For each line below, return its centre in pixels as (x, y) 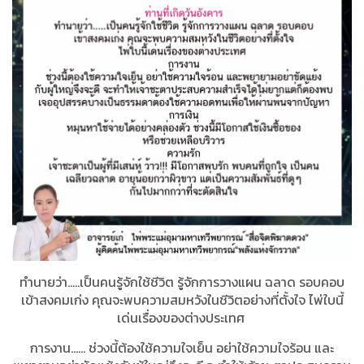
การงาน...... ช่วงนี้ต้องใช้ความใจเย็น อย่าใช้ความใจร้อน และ (182, 348)
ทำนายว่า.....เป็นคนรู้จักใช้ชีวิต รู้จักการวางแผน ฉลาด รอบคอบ (182, 282)
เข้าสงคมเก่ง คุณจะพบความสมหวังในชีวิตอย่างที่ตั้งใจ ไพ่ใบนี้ (182, 300)
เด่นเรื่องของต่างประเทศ (180, 318)
